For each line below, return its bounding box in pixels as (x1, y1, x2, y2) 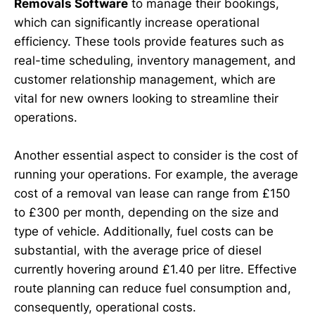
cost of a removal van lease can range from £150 (14, 186, 290, 201)
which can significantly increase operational (14, 15, 259, 30)
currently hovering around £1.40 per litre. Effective (14, 262, 297, 277)
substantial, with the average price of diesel (14, 243, 262, 258)
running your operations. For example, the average (14, 167, 298, 182)
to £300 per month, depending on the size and (14, 205, 279, 220)
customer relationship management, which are (14, 72, 276, 87)
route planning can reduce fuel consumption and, (14, 281, 291, 296)
